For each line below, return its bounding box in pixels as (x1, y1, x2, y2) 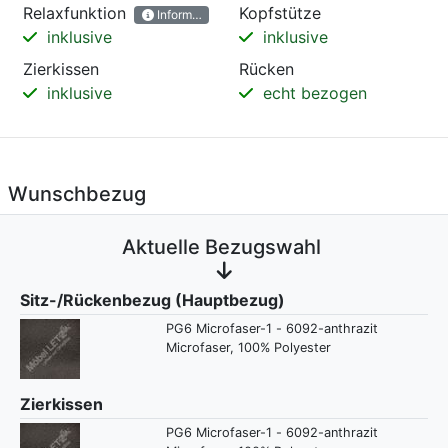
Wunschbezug (8, 182, 146, 207)
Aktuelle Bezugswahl (122, 235, 326, 260)
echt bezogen (258, 83, 367, 104)
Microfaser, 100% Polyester (165, 340, 331, 356)
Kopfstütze (239, 3, 321, 24)
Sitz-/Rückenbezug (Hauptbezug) (20, 290, 285, 311)
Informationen (153, 7, 234, 23)
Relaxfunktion (23, 3, 126, 24)
